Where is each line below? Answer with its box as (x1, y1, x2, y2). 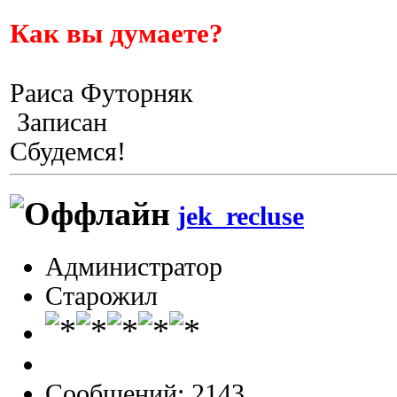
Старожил (45, 281, 158, 310)
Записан (10, 108, 107, 136)
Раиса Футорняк (10, 79, 193, 107)
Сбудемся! (10, 137, 126, 166)
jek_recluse (177, 202, 304, 231)
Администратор (45, 252, 222, 281)
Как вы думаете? (10, 18, 223, 49)
